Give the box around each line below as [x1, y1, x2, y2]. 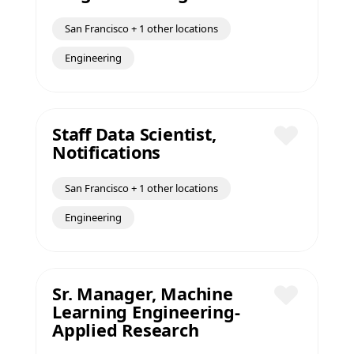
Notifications [52, 141, 161, 164]
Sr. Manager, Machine [52, 282, 233, 305]
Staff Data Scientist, [52, 122, 217, 145]
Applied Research [52, 318, 199, 341]
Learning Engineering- [52, 300, 240, 323]
